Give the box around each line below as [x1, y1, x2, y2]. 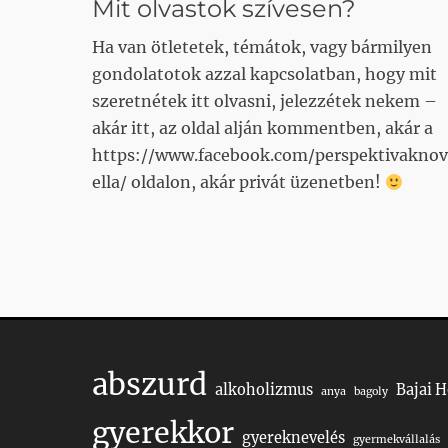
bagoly [354, 384, 388, 398]
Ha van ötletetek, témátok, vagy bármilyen [92, 36, 432, 57]
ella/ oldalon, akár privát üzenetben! [92, 171, 385, 192]
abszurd [92, 365, 207, 403]
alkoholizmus [215, 380, 313, 399]
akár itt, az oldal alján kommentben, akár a [92, 117, 433, 138]
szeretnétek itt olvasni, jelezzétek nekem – [92, 90, 437, 111]
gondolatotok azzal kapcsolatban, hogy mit [92, 63, 437, 84]
